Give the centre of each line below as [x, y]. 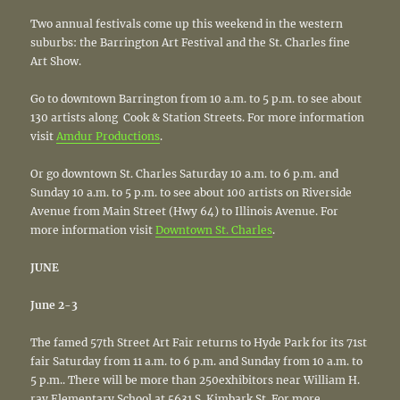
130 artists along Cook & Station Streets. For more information [198, 117]
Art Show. [56, 61]
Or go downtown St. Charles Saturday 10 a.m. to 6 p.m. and [185, 173]
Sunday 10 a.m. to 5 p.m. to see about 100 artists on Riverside [192, 192]
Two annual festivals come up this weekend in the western [187, 23]
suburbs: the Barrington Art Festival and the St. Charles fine [191, 42]
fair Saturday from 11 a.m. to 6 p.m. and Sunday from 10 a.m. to [197, 361]
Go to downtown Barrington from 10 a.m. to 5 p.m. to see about [196, 98]
